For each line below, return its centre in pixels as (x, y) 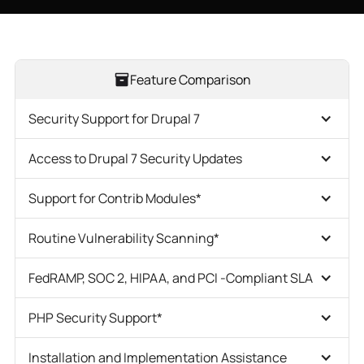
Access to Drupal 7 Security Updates (135, 158)
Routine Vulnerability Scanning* (123, 238)
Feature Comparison (190, 79)
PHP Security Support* (95, 317)
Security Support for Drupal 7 (114, 118)
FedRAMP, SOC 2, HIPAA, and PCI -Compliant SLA (170, 277)
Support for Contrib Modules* (115, 198)
